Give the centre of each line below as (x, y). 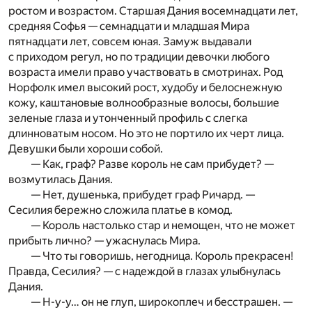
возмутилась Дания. (61, 180)
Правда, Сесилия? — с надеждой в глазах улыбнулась (145, 272)
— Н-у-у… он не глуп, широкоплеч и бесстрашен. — (162, 302)
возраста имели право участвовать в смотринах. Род (146, 72)
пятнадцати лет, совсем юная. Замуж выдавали (130, 42)
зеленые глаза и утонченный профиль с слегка (128, 118)
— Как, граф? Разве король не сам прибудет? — (152, 164)
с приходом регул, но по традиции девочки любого (139, 57)
